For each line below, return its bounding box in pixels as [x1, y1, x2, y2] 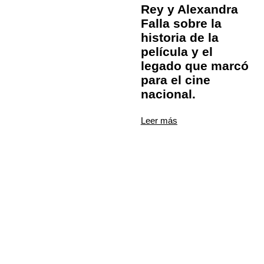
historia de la [140, 31, 219, 45]
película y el [140, 45, 213, 59]
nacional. [140, 87, 196, 101]
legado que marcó [140, 59, 249, 73]
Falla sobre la [140, 16, 222, 31]
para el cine [140, 73, 210, 87]
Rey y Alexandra [140, 2, 238, 16]
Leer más [140, 115, 177, 126]
